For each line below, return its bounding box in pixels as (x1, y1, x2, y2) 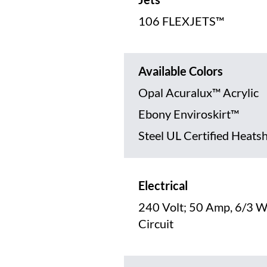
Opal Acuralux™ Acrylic (138, 85, 259, 100)
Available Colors (138, 64, 223, 79)
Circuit (138, 216, 173, 231)
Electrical (138, 178, 188, 193)
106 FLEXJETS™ (138, 14, 224, 29)
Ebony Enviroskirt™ (138, 107, 239, 122)
